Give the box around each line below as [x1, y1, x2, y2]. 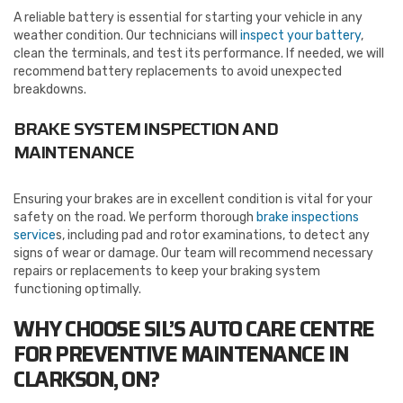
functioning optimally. [13, 281, 141, 297]
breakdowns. [13, 81, 86, 97]
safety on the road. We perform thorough [13, 209, 256, 225]
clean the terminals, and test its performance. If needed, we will [13, 45, 384, 61]
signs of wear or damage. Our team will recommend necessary [13, 245, 373, 261]
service [13, 227, 56, 243]
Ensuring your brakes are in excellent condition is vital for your [13, 191, 372, 207]
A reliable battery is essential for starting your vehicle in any [13, 9, 363, 25]
